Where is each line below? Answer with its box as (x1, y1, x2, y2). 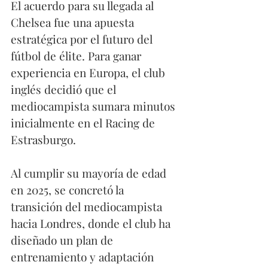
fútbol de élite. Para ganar (11, 48, 144, 64)
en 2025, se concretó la (11, 182, 127, 198)
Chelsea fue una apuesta (11, 14, 137, 31)
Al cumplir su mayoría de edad (11, 165, 169, 181)
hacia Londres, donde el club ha (11, 215, 173, 232)
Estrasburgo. (11, 132, 76, 148)
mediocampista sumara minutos (11, 98, 178, 114)
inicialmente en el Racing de (11, 115, 158, 131)
